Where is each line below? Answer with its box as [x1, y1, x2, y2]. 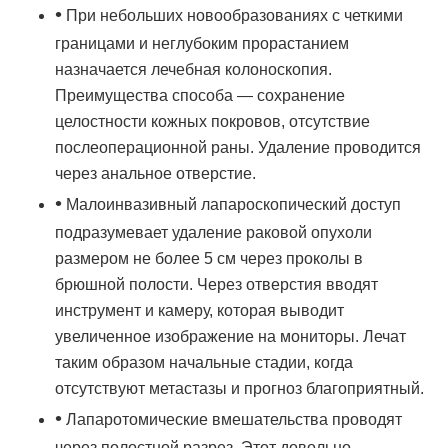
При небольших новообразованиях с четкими [62, 7, 403, 24]
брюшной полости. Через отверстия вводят [55, 276, 378, 293]
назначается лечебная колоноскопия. [55, 61, 332, 78]
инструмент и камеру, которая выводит [55, 302, 344, 319]
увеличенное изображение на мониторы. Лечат [55, 328, 406, 345]
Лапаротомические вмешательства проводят [62, 411, 402, 428]
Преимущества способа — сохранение [55, 87, 345, 104]
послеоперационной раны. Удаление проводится [55, 139, 421, 156]
